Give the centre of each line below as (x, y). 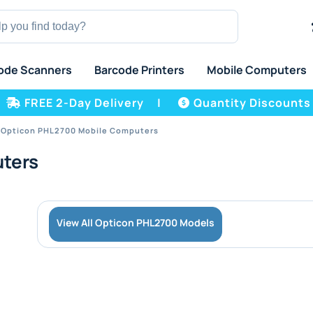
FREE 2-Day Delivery (84, 103)
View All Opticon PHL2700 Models (136, 223)
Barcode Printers (139, 70)
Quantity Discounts (252, 103)
